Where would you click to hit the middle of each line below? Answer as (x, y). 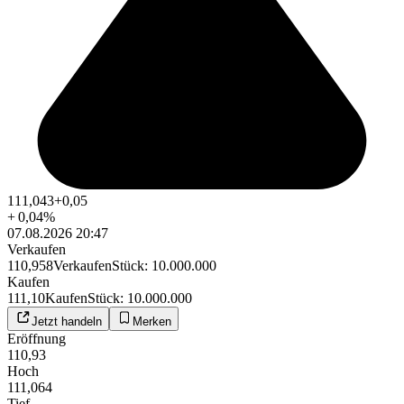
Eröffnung (37, 339)
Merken (152, 322)
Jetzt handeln (67, 322)
